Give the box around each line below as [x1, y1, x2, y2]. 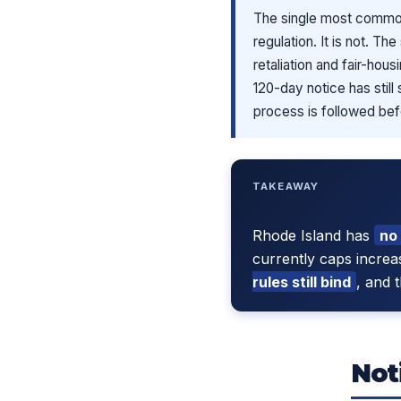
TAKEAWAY [252, 179, 320, 192]
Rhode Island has [252, 226, 374, 244]
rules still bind [252, 272, 351, 291]
